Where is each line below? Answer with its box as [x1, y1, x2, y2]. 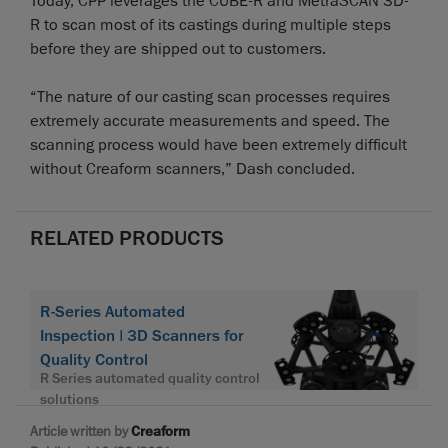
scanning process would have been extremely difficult [30, 134, 407, 155]
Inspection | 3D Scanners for [40, 325, 244, 346]
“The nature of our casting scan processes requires [30, 86, 390, 107]
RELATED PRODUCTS [30, 223, 224, 252]
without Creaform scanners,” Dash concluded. [30, 158, 355, 179]
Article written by [30, 421, 131, 440]
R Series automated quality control [40, 368, 260, 388]
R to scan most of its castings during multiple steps [30, 14, 391, 35]
